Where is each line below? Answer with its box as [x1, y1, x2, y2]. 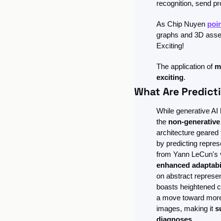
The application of [156, 62, 215, 71]
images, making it [156, 204, 215, 213]
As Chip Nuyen [156, 20, 207, 29]
